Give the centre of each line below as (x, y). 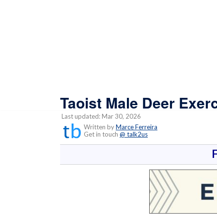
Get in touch (100, 134)
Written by (99, 127)
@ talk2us (134, 134)
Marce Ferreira (137, 127)
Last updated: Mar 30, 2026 (101, 116)
